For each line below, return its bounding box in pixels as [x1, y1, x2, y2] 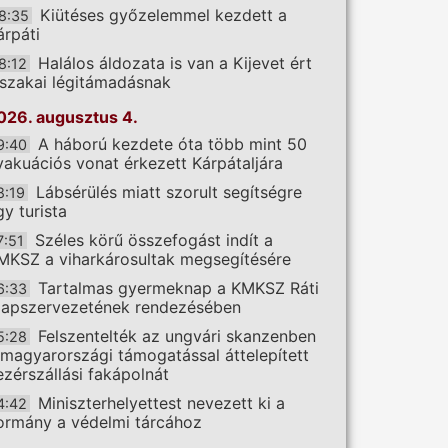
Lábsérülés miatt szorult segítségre [36, 182, 302, 203]
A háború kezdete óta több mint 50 [38, 134, 307, 155]
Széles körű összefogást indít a [35, 230, 273, 251]
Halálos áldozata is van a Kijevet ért [38, 53, 312, 74]
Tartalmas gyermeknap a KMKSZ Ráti [38, 278, 319, 299]
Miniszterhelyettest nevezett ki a [38, 393, 285, 414]
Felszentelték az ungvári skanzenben [38, 326, 316, 347]
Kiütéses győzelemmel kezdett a [40, 5, 287, 26]
